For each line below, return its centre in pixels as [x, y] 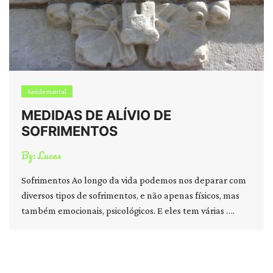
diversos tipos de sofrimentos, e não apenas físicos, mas [130, 195]
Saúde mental [47, 91]
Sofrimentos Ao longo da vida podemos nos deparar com [134, 180]
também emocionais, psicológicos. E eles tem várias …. [128, 211]
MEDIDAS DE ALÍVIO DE [96, 115]
